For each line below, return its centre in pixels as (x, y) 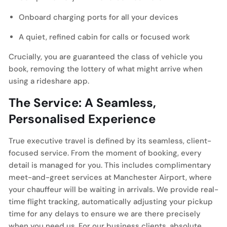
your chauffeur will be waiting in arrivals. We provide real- (113, 190)
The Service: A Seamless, (82, 103)
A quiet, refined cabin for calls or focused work (104, 37)
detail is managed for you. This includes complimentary (110, 165)
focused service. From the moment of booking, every (105, 153)
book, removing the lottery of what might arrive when (106, 69)
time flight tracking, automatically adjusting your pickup (111, 202)
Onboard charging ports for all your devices (99, 17)
